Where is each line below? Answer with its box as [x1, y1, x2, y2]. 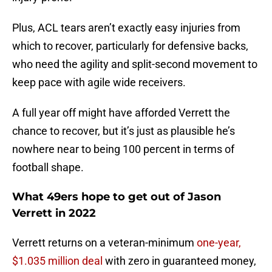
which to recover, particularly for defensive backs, [12, 39, 248, 53]
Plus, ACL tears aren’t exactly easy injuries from [12, 21, 240, 35]
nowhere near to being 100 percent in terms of [12, 143, 234, 156]
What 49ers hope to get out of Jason [12, 190, 221, 204]
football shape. [12, 161, 84, 174]
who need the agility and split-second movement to [12, 58, 257, 71]
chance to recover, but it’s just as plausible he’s [12, 124, 235, 138]
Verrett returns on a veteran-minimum [12, 236, 197, 250]
